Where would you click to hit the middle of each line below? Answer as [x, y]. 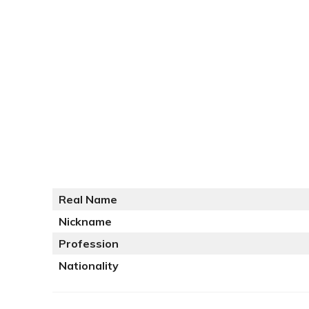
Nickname [85, 221]
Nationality [89, 266]
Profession [89, 243]
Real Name [88, 199]
